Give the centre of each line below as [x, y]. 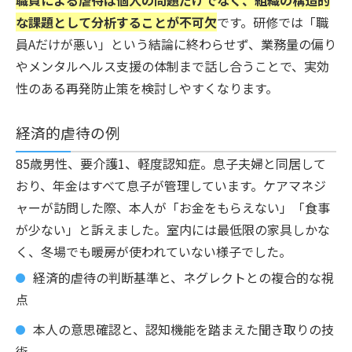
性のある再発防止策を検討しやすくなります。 [147, 88]
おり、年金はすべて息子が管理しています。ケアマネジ [171, 185]
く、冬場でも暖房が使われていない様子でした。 [154, 251]
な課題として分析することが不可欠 [116, 22]
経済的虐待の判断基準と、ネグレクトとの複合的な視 [183, 277]
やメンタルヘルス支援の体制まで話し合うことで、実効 [172, 66]
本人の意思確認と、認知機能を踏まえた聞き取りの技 [183, 329]
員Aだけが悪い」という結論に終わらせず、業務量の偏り [176, 44]
